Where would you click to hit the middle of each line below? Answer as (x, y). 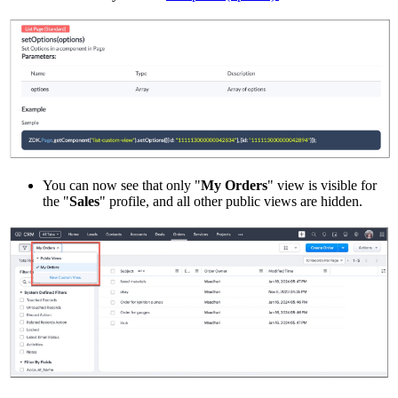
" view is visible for (322, 185)
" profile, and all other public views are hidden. (231, 201)
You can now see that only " (122, 185)
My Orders (234, 185)
